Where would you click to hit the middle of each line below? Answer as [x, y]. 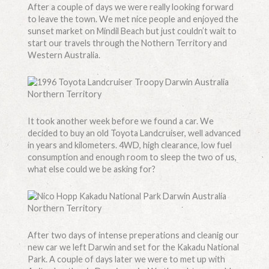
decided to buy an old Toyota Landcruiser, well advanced [134, 133]
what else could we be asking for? [91, 169]
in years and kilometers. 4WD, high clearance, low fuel [129, 145]
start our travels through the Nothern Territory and [127, 43]
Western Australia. [64, 55]
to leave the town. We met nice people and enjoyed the [133, 19]
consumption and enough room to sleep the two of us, [132, 157]
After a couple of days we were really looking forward [130, 7]
